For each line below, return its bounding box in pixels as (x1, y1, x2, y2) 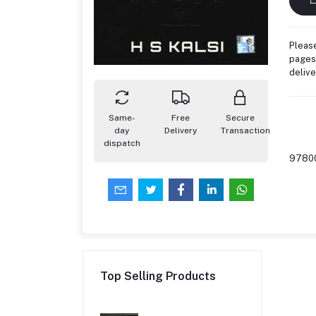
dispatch (103, 138, 140, 149)
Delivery (164, 126, 197, 136)
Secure (225, 113, 255, 123)
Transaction (221, 126, 271, 136)
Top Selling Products (100, 269, 216, 284)
